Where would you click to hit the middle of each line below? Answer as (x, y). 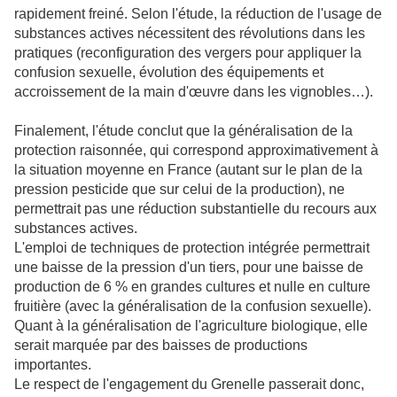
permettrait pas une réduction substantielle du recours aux (195, 208)
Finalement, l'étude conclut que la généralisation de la (183, 130)
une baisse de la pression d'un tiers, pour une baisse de (189, 267)
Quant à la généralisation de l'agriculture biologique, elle (191, 325)
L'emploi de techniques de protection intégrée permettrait (192, 247)
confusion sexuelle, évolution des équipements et (169, 72)
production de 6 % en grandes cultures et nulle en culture (192, 286)
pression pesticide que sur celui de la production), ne (179, 189)
